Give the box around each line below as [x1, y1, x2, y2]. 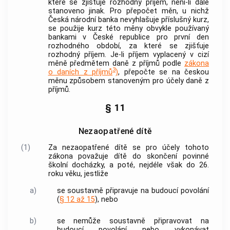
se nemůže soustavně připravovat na [56, 217, 209, 226]
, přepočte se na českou [118, 67, 209, 76]
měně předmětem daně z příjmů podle [48, 59, 184, 68]
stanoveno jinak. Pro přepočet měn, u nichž [48, 6, 209, 15]
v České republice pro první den [76, 32, 209, 42]
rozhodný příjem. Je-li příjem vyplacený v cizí [48, 50, 209, 59]
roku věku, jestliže [48, 169, 108, 179]
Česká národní [48, 15, 98, 24]
